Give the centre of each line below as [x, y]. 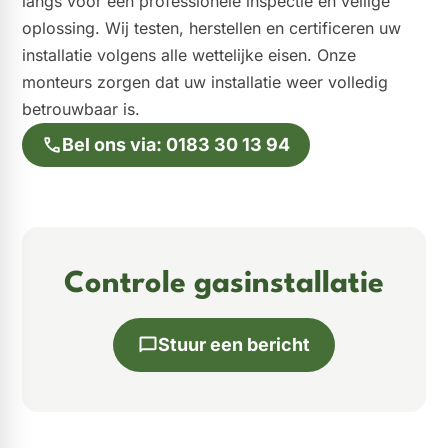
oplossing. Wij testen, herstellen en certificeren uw [211, 27]
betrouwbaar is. [81, 108]
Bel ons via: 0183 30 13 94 [176, 145]
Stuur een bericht [234, 345]
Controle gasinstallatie [224, 284]
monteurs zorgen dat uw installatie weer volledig [205, 81]
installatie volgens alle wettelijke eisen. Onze [189, 54]
